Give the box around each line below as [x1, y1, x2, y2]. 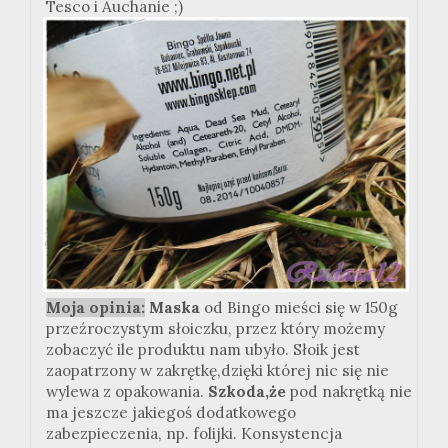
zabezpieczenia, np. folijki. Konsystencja [46, 423, 342, 443]
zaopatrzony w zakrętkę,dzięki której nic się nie [46, 360, 389, 380]
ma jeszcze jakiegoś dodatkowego [46, 402, 296, 422]
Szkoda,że [208, 381, 290, 401]
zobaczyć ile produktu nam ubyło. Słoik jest [46, 339, 360, 359]
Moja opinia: [46, 297, 145, 317]
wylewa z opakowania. [46, 381, 208, 401]
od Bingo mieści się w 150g [200, 297, 398, 317]
